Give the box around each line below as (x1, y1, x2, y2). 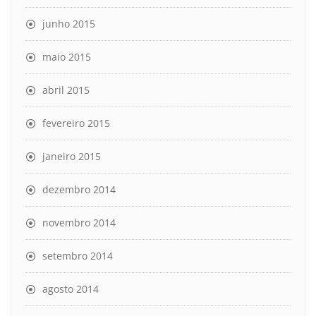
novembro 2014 (42, 215, 116, 229)
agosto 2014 (42, 281, 99, 296)
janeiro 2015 (42, 149, 101, 163)
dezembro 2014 (42, 182, 116, 196)
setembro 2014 (42, 248, 113, 262)
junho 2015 (42, 16, 95, 30)
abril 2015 (42, 83, 90, 97)
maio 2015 (42, 49, 91, 63)
